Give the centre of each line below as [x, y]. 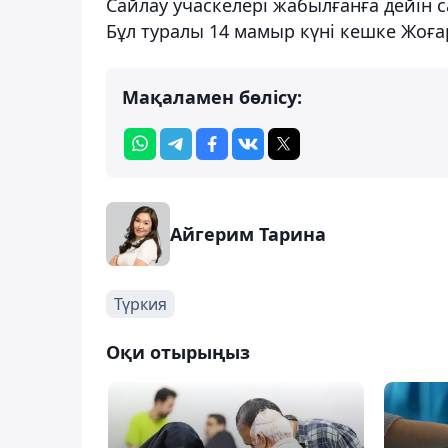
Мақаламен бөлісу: [212, 96]
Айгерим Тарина [248, 233]
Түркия [140, 303]
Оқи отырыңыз [178, 351]
